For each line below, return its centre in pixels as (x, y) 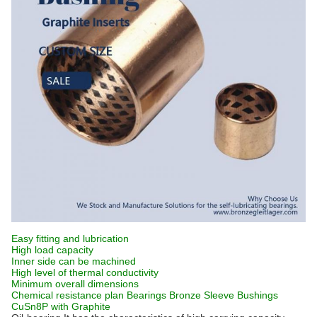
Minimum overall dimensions (75, 283)
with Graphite (81, 306)
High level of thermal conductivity (85, 272)
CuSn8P (30, 306)
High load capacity (52, 249)
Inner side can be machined (74, 261)
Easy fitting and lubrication (70, 238)
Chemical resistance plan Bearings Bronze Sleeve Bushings (145, 295)
